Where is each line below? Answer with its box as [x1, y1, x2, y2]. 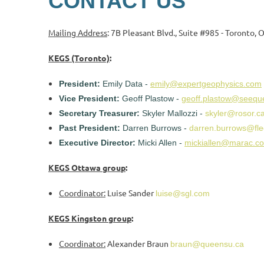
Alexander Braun [105, 238, 170, 249]
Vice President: [59, 94, 120, 103]
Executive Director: [59, 138, 136, 147]
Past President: [59, 123, 120, 133]
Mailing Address [48, 27, 107, 38]
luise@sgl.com [156, 189, 210, 198]
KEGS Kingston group [48, 213, 131, 223]
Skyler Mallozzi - [140, 108, 205, 118]
